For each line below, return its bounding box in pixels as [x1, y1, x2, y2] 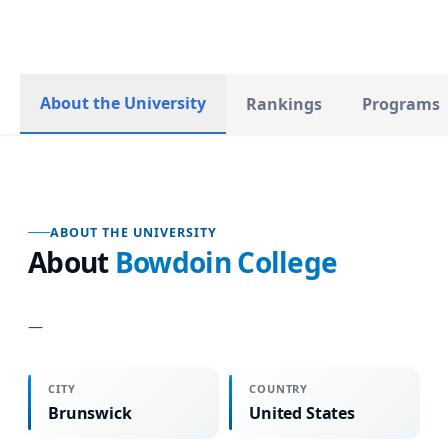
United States [249, 401, 355, 424]
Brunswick [48, 401, 132, 424]
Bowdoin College [114, 242, 338, 281]
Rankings [246, 93, 322, 115]
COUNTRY [249, 380, 309, 396]
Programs [362, 93, 440, 115]
